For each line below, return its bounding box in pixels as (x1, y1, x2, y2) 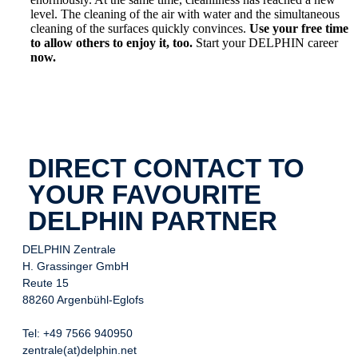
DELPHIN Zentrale (22, 242, 116, 256)
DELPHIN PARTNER (28, 206, 277, 236)
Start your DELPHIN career (193, 35, 338, 50)
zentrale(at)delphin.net (22, 343, 137, 356)
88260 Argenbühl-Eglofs (22, 292, 144, 306)
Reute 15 (22, 276, 69, 289)
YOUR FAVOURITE (28, 180, 261, 209)
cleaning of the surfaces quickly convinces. (30, 21, 249, 35)
